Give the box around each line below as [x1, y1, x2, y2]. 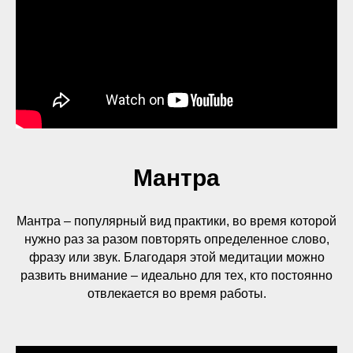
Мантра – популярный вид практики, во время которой [17, 214, 336, 228]
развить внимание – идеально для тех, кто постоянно [20, 269, 333, 282]
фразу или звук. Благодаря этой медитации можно [28, 251, 325, 264]
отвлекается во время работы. [87, 287, 266, 300]
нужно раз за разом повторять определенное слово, [24, 232, 329, 246]
